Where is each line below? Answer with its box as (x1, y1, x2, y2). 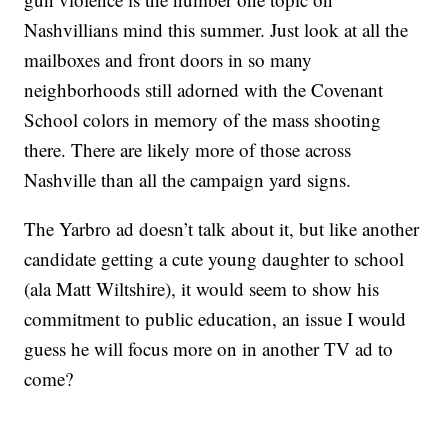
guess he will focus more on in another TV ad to (24, 336, 394, 362)
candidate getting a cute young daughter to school (24, 246, 405, 272)
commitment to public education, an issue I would (24, 306, 407, 332)
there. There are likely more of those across (24, 137, 352, 163)
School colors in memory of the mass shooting (24, 107, 382, 133)
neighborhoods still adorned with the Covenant (24, 77, 384, 103)
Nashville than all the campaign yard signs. (24, 167, 352, 193)
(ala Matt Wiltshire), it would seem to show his (24, 276, 380, 302)
